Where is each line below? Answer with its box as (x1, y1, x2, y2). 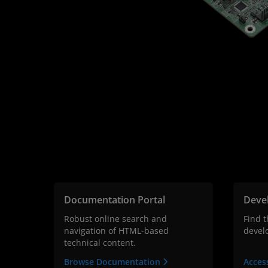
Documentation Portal (64, 193, 165, 207)
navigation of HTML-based (64, 225, 169, 237)
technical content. (64, 237, 136, 249)
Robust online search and (64, 213, 167, 225)
